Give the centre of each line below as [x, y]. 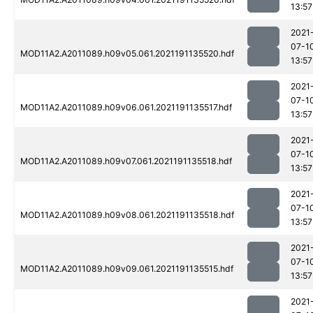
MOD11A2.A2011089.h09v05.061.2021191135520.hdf [127, 54]
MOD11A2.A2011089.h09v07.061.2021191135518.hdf [126, 161]
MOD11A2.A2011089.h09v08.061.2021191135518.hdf [127, 215]
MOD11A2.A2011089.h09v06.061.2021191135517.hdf [126, 108]
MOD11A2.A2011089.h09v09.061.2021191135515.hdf [127, 269]
